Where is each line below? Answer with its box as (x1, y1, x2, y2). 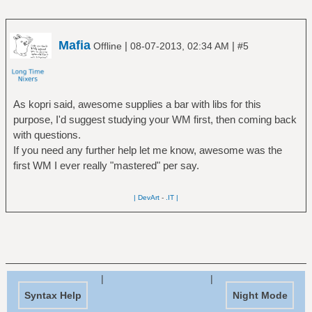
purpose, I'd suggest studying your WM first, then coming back (13, 113, 297, 125)
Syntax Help (24, 289, 82, 301)
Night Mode (232, 289, 288, 301)
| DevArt (134, 193, 159, 201)
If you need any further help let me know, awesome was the (13, 143, 282, 156)
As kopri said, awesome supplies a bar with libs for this (13, 97, 261, 110)
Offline (91, 40, 125, 52)
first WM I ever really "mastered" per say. (13, 159, 199, 171)
